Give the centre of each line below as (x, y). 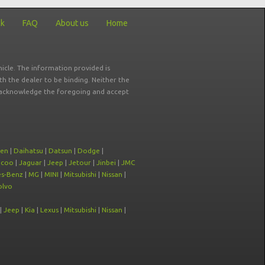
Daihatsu (28, 151)
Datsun (60, 151)
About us (72, 23)
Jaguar (30, 162)
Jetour (80, 162)
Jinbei (106, 162)
